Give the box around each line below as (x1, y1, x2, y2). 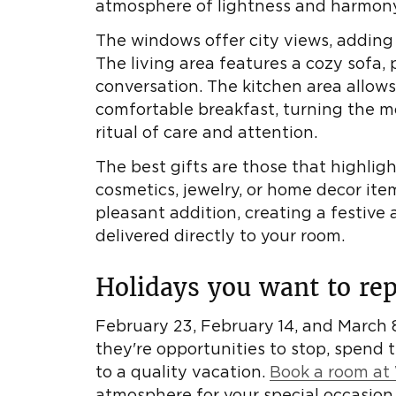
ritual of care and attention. (95, 126, 317, 141)
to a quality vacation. (95, 365, 270, 380)
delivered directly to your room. (95, 230, 345, 245)
